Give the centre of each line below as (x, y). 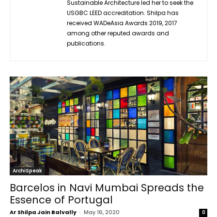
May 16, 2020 (102, 212)
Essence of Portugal (61, 200)
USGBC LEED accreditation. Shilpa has (123, 13)
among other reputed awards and (118, 33)
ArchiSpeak (27, 171)
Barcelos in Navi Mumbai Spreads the (107, 188)
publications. (86, 43)
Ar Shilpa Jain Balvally (43, 212)
